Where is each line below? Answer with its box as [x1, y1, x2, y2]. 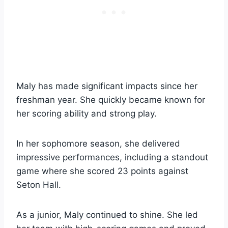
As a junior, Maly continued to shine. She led [16, 209, 198, 220]
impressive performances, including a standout [16, 152, 208, 162]
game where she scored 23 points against [16, 165, 188, 176]
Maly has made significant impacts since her [16, 80, 197, 91]
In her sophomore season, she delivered [16, 138, 180, 149]
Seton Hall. [16, 179, 61, 190]
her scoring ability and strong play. [16, 108, 157, 119]
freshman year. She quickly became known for [16, 94, 205, 105]
